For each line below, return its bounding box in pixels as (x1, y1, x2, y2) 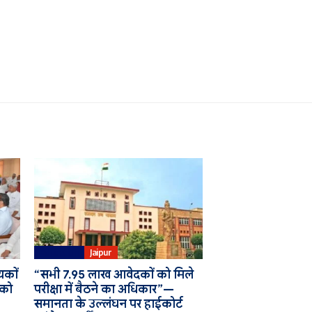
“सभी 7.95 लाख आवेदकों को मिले (33, 267, 194, 283)
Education (39, 247, 79, 258)
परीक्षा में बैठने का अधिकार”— (33, 282, 174, 297)
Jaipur (90, 247, 112, 258)
